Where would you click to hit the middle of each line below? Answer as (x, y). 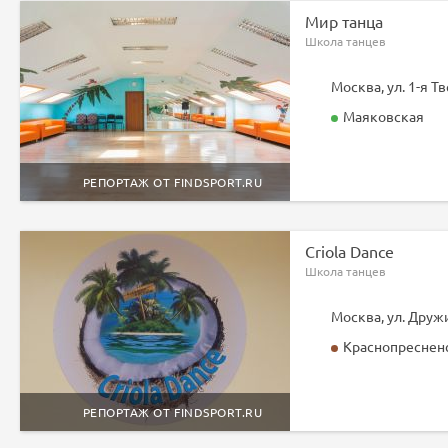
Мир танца (344, 21)
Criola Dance (349, 251)
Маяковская (382, 116)
